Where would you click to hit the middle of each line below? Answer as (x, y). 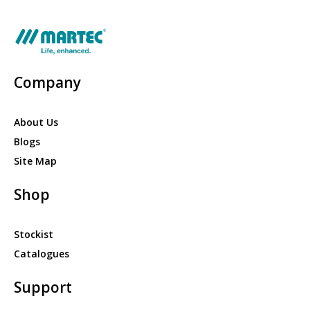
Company (47, 83)
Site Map (35, 161)
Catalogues (42, 254)
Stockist (34, 235)
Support (43, 288)
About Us (36, 122)
